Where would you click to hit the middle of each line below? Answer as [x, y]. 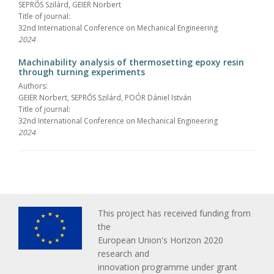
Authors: [33, 86]
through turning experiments [82, 72]
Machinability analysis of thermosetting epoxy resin [131, 62]
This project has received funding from [174, 213]
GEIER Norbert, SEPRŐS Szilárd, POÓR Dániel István [105, 97]
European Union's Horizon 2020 [161, 240]
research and [124, 253]
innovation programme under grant [168, 267]
